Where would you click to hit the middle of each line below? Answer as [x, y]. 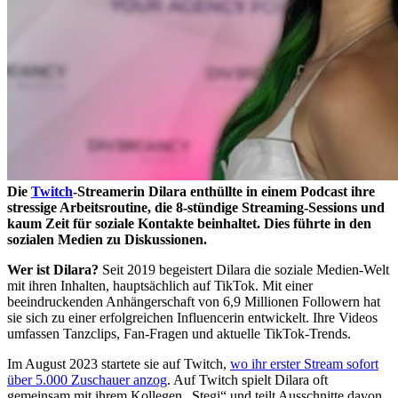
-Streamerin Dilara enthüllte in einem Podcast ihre [224, 191]
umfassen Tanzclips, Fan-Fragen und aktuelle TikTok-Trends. [179, 333]
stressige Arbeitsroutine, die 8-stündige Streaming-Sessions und [196, 207]
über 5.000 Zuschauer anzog [87, 379]
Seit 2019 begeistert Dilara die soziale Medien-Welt [246, 269]
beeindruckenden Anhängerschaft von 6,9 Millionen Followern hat [194, 301]
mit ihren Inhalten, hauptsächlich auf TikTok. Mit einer [160, 285]
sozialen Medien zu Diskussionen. [107, 239]
